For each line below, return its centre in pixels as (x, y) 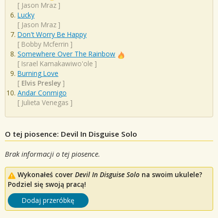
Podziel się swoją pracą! (47, 184)
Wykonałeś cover (46, 175)
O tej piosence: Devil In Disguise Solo (71, 134)
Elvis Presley (41, 83)
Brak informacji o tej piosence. (53, 154)
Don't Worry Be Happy (52, 35)
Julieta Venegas (45, 103)
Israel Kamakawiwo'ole (57, 64)
